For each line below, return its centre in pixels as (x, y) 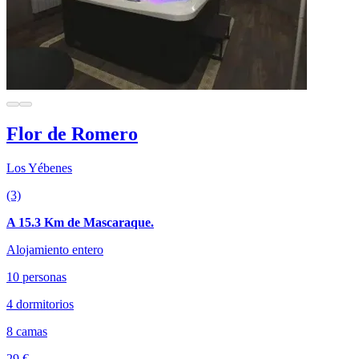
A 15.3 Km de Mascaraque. (80, 222)
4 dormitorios (40, 304)
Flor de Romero (72, 133)
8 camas (27, 331)
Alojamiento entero (55, 249)
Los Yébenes (39, 167)
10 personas (36, 276)
